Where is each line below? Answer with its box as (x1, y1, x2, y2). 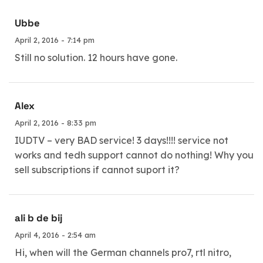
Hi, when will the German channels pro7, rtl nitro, (15, 247, 231, 258)
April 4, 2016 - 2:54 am (15, 230, 96, 240)
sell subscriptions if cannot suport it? (15, 163, 180, 176)
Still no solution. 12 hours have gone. (15, 51, 177, 63)
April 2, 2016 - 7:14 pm (15, 35, 95, 45)
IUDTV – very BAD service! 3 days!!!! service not (15, 134, 228, 146)
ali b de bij (15, 212, 62, 224)
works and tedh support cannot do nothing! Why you (15, 149, 254, 161)
